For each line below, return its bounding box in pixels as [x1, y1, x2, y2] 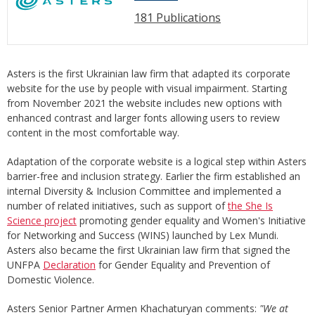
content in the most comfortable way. [7, 126, 179, 139]
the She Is [228, 199, 273, 212]
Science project [7, 214, 77, 227]
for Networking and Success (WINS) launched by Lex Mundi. [7, 229, 278, 242]
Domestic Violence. [7, 273, 94, 286]
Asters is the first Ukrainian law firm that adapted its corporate [7, 67, 290, 80]
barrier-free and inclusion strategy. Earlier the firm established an [7, 169, 300, 183]
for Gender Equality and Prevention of [96, 258, 270, 271]
